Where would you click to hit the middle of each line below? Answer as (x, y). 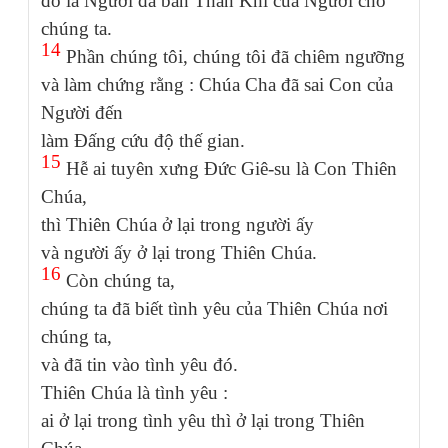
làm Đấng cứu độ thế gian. (143, 140)
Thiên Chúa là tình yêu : (134, 392)
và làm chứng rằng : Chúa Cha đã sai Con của (217, 84)
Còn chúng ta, (120, 280)
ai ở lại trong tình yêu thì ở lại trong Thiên (203, 420)
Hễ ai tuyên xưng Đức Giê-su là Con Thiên (229, 168)
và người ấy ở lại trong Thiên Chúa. (179, 252)
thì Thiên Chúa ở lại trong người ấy (177, 224)
